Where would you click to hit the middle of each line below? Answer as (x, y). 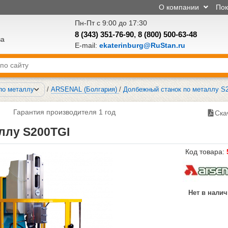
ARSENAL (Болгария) (84, 89)
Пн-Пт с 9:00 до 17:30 (111, 23)
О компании (180, 7)
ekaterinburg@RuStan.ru (142, 45)
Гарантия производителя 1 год (64, 112)
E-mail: (87, 45)
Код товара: (206, 151)
